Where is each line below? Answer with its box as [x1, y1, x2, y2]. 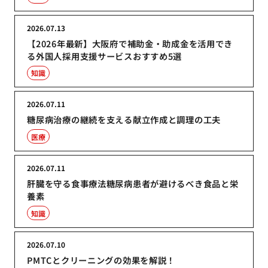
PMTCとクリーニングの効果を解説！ [27, 253, 176, 266]
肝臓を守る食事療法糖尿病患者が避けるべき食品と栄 [27, 177, 239, 190]
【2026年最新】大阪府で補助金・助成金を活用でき [27, 36, 233, 50]
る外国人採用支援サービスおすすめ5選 [27, 49, 182, 62]
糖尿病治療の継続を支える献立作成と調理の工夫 [27, 113, 221, 126]
